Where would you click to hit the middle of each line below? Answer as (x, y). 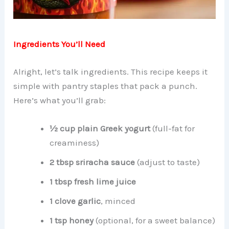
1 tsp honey (72, 220)
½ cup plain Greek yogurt (100, 128)
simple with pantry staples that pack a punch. (106, 86)
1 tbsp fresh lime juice (93, 181)
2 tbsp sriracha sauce (93, 162)
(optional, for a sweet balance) (155, 220)
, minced (118, 201)
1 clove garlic (75, 201)
